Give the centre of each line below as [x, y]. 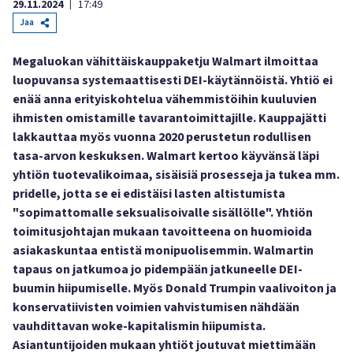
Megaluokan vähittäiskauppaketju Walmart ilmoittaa [165, 61]
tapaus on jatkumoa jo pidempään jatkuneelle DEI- [158, 269]
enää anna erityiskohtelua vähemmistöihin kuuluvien [165, 99]
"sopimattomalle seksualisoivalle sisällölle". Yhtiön [163, 213]
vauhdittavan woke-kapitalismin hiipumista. [139, 326]
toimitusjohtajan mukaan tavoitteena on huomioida [162, 232]
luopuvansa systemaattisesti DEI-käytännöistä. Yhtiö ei [173, 80]
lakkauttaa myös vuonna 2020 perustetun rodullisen [162, 137]
